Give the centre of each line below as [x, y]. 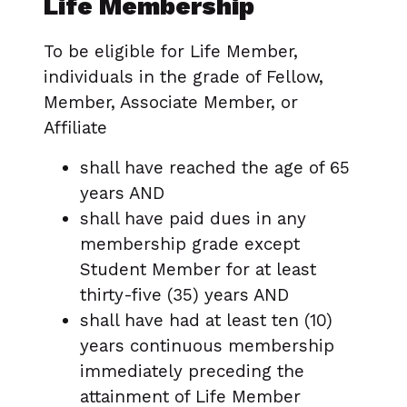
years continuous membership [207, 346]
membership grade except [190, 244]
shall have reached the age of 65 [215, 168]
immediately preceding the [192, 372]
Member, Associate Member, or [171, 103]
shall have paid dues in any [193, 219]
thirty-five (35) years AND [184, 295]
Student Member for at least [198, 270]
